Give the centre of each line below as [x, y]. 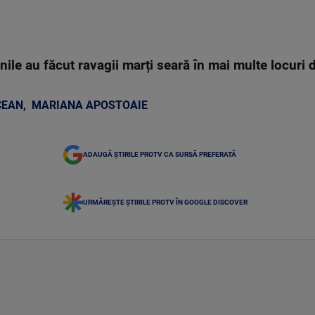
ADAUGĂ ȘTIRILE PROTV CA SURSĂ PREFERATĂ [160, 155]
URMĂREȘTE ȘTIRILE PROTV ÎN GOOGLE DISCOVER [165, 202]
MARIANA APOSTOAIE [90, 105]
